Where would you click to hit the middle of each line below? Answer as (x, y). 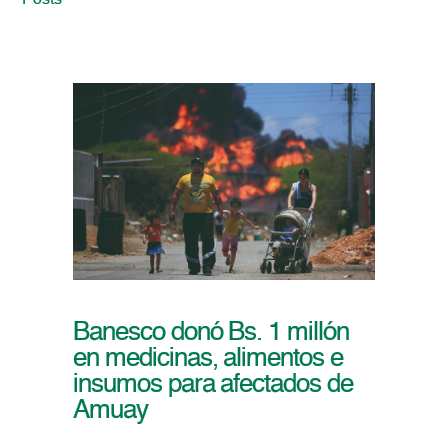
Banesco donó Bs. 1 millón (210, 333)
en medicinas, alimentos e (207, 359)
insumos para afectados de (212, 385)
